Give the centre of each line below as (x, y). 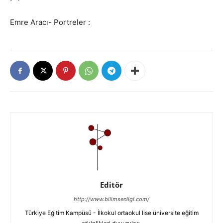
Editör (111, 185)
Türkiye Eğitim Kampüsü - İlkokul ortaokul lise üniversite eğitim (111, 213)
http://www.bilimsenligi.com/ (111, 199)
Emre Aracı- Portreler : (50, 22)
